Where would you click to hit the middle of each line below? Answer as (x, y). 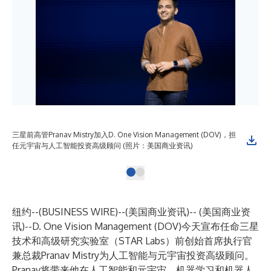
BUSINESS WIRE (78, 212)
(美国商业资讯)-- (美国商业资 (188, 212)
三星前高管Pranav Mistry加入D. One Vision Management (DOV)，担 (124, 135)
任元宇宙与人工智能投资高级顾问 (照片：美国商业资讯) (103, 145)
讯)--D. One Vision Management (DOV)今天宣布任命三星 (135, 226)
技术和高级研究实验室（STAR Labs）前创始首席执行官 (132, 241)
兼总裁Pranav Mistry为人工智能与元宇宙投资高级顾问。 (133, 255)
